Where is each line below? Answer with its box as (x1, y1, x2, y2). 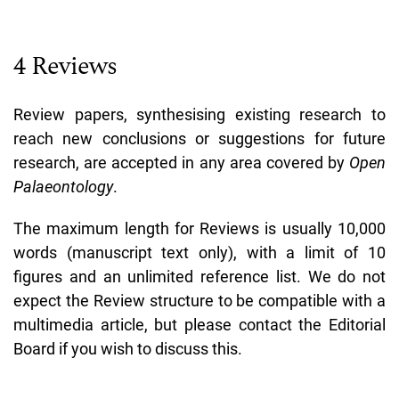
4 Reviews (13, 46, 118, 85)
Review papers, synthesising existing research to (13, 104, 386, 124)
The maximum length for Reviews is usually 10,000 (13, 218, 386, 238)
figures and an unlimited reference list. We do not (13, 266, 386, 286)
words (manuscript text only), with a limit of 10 (13, 242, 386, 262)
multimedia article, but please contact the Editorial (13, 314, 386, 334)
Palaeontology (13, 176, 113, 196)
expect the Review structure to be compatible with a (13, 290, 386, 310)
